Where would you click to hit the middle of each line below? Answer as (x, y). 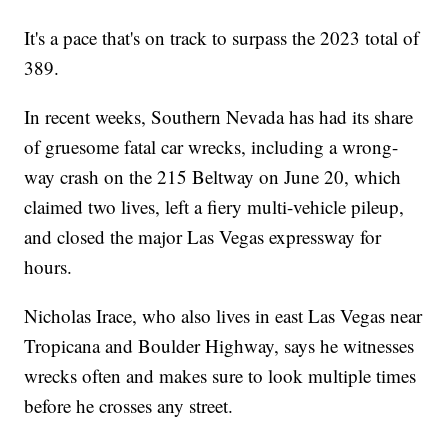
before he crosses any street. (129, 405)
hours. (48, 266)
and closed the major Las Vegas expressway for (203, 236)
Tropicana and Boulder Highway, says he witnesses (219, 345)
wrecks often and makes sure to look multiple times (220, 375)
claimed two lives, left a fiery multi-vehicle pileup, (214, 206)
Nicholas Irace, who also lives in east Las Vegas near (223, 315)
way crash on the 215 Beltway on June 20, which (213, 176)
